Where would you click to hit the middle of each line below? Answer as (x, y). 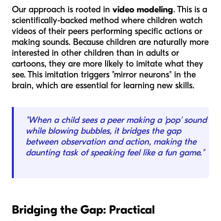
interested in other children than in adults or (95, 53)
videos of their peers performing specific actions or (107, 31)
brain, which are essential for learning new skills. (103, 85)
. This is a (190, 9)
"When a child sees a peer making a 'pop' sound (116, 120)
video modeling (143, 9)
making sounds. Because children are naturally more (110, 42)
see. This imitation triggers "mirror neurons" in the (104, 74)
